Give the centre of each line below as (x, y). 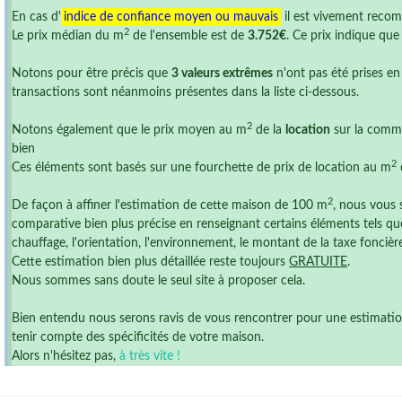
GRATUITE (318, 262)
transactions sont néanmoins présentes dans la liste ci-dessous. (185, 92)
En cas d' (36, 17)
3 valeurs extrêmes (222, 74)
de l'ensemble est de (188, 36)
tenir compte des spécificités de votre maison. (138, 337)
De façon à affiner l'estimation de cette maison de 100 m (170, 205)
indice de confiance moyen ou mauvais (170, 17)
